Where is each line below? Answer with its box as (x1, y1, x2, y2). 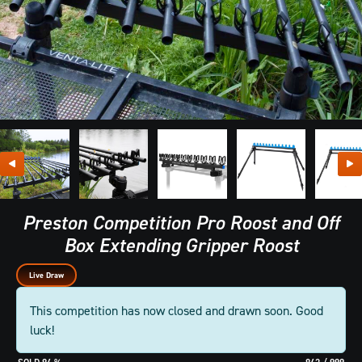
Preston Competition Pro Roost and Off (23, 209, 339, 235)
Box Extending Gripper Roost (63, 232, 299, 258)
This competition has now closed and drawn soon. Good (30, 301, 323, 318)
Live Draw (29, 269, 64, 280)
